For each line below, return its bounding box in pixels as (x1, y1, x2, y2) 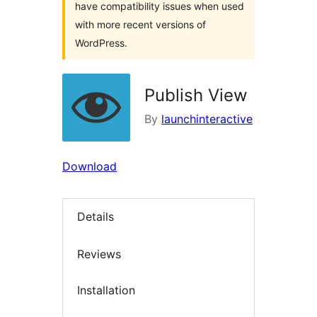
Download (62, 159, 117, 174)
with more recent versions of (75, 18, 206, 31)
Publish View (144, 85, 248, 106)
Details (77, 209, 114, 224)
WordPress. (75, 37, 127, 50)
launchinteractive (161, 112, 253, 127)
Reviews (77, 246, 121, 261)
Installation (77, 283, 135, 298)
